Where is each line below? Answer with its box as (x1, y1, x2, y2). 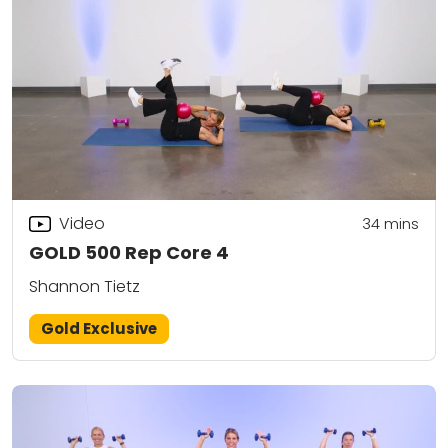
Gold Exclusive (41, 318, 158, 340)
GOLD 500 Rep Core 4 (29, 240, 229, 266)
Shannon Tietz (29, 275, 140, 299)
